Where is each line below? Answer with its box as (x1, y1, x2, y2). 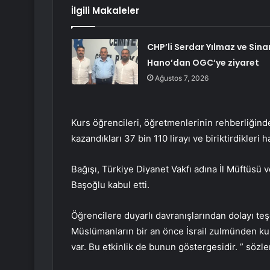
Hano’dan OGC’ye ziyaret (146, 57, 259, 69)
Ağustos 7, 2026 (154, 74, 209, 83)
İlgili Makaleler (71, 4, 139, 17)
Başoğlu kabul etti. (71, 179, 149, 191)
